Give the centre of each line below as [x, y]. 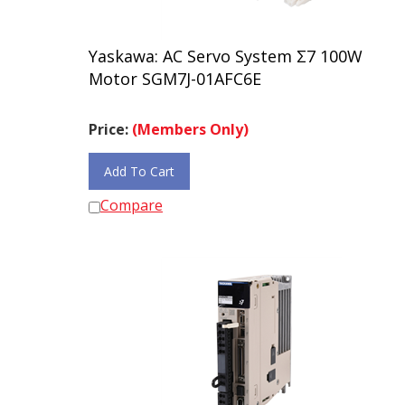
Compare [132, 197]
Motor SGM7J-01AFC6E [175, 71]
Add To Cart [139, 163]
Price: [110, 121]
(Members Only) [190, 121]
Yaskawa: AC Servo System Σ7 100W [226, 48]
